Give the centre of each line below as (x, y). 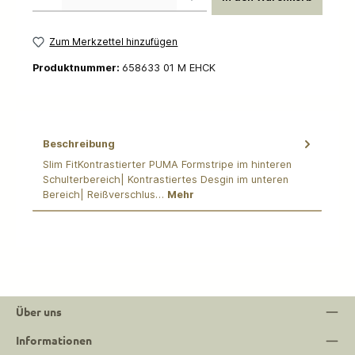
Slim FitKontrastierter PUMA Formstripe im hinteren (167, 165)
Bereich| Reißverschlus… (105, 195)
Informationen (54, 340)
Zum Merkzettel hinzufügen (114, 42)
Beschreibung (79, 143)
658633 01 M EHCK (169, 67)
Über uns (39, 311)
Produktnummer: (77, 67)
